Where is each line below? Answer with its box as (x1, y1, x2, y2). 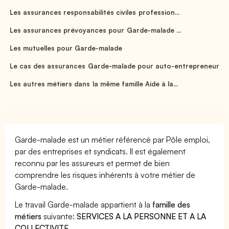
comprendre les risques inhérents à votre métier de (15, 169, 196, 180)
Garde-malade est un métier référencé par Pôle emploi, (15, 134, 211, 145)
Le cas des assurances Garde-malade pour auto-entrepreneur (10, 61, 219, 70)
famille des (152, 199, 191, 210)
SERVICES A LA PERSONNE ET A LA (77, 211, 207, 221)
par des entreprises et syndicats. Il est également (15, 146, 186, 156)
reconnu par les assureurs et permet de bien (15, 157, 170, 168)
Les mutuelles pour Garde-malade (10, 43, 123, 52)
